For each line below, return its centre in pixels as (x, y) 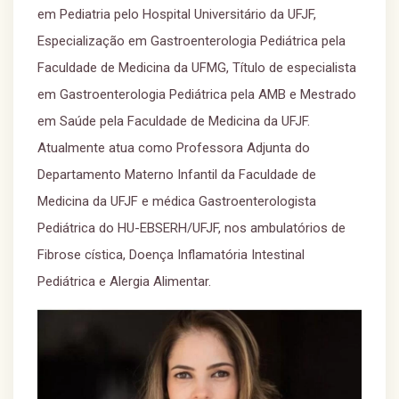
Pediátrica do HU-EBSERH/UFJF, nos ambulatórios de (191, 228)
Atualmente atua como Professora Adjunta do (174, 148)
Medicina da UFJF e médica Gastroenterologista (177, 201)
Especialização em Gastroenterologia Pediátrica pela (191, 41)
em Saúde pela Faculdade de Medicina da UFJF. (174, 121)
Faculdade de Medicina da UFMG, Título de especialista (197, 68)
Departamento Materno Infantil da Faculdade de (177, 175)
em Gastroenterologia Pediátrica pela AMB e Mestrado (197, 94)
